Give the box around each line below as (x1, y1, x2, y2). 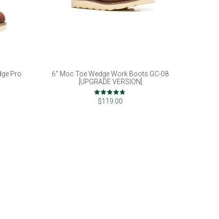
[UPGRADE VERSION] (78, 78, 142, 86)
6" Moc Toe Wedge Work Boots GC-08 (52, 70, 169, 78)
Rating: (94, 86, 116, 94)
